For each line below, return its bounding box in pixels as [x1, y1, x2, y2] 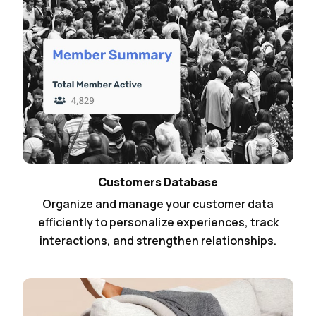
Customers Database [98, 174, 218, 190]
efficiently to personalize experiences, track [37, 214, 279, 231]
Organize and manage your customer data [42, 196, 274, 212]
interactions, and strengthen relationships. [39, 233, 276, 249]
